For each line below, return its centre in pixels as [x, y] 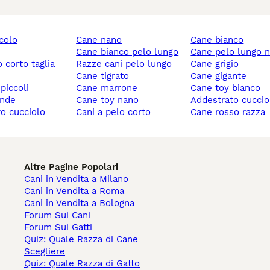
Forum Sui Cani [57, 215]
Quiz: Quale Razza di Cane [81, 240]
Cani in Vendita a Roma [74, 191]
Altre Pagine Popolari [71, 167]
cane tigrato [106, 76]
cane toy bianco [229, 88]
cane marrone [110, 88]
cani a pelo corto [117, 112]
